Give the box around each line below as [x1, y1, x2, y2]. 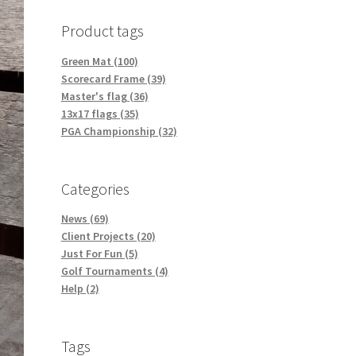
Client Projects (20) [60, 229, 156, 244]
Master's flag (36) [60, 89, 149, 104]
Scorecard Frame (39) [60, 72, 166, 87]
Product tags [60, 21, 144, 41]
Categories [60, 178, 130, 199]
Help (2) [60, 281, 99, 296]
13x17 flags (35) [60, 106, 139, 122]
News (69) [60, 211, 109, 226]
